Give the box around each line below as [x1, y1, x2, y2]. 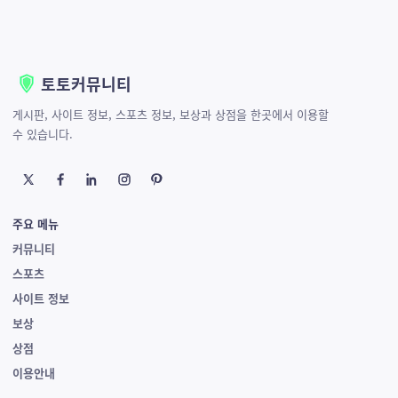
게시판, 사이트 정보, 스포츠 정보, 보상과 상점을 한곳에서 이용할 [12, 106, 329, 123]
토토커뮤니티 [41, 72, 131, 95]
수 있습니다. [12, 125, 73, 142]
